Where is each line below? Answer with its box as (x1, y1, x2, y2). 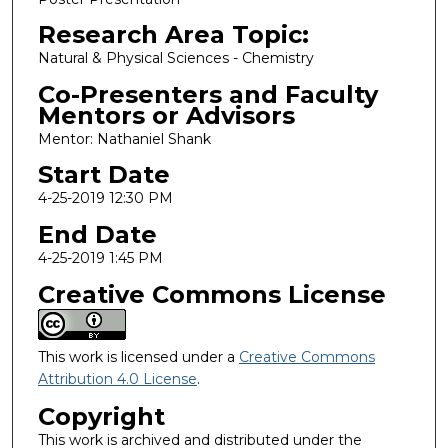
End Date (37, 220, 157, 250)
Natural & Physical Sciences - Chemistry (37, 49, 314, 68)
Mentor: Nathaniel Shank (37, 129, 211, 148)
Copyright (37, 402, 165, 432)
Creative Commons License (37, 279, 386, 309)
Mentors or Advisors (37, 100, 295, 130)
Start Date (37, 160, 170, 190)
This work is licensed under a (37, 347, 239, 366)
